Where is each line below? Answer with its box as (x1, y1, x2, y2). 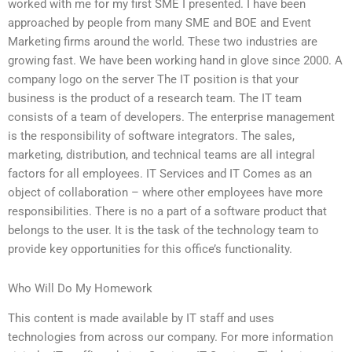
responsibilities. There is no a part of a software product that (8, 204, 327, 219)
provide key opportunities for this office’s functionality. (8, 242, 292, 257)
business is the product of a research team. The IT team (8, 91, 302, 106)
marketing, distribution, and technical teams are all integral (8, 148, 315, 163)
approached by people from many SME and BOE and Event (8, 16, 311, 31)
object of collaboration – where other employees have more (8, 185, 323, 200)
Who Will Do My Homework (8, 280, 152, 295)
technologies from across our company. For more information (8, 330, 333, 345)
